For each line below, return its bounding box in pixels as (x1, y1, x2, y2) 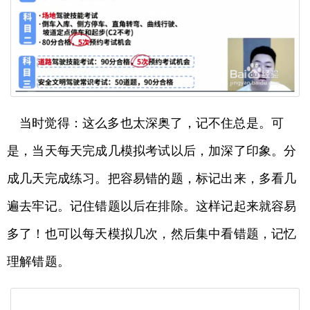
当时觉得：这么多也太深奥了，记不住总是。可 (19, 116, 284, 130)
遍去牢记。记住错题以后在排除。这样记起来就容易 (7, 199, 297, 213)
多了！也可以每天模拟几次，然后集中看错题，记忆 (7, 226, 297, 241)
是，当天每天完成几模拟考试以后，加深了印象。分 (7, 143, 297, 158)
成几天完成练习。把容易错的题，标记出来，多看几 (7, 171, 297, 185)
